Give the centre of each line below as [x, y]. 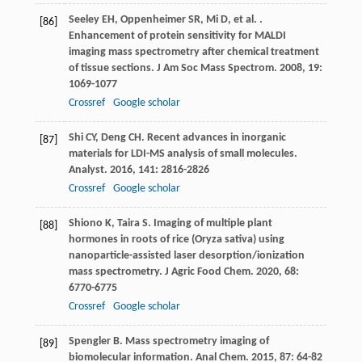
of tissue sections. [112, 69]
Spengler [89, 342]
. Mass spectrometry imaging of [194, 342]
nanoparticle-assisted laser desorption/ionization [186, 256]
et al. [245, 20]
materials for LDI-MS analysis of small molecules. [183, 154]
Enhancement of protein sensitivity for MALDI [177, 36]
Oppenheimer [153, 20]
